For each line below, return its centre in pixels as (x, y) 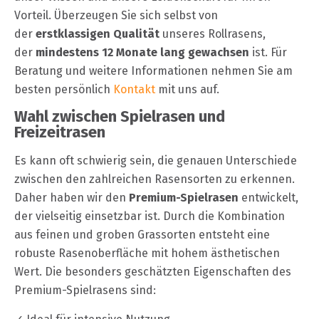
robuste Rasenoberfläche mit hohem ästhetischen (147, 253)
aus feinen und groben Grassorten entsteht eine (142, 235)
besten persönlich (64, 89)
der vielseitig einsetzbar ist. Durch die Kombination (150, 216)
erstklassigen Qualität (98, 33)
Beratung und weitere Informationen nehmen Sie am (153, 70)
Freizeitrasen (60, 132)
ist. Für (268, 52)
